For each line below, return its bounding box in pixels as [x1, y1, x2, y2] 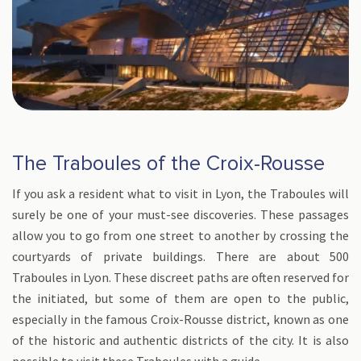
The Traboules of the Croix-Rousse [12, 153, 325, 174]
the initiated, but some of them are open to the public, [12, 290, 349, 306]
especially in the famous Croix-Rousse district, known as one [12, 311, 349, 327]
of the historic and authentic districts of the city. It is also [12, 332, 349, 348]
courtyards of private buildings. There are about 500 [12, 248, 349, 264]
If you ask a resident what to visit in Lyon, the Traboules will [12, 185, 349, 201]
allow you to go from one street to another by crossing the [12, 227, 349, 243]
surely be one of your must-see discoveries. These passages [12, 206, 349, 222]
